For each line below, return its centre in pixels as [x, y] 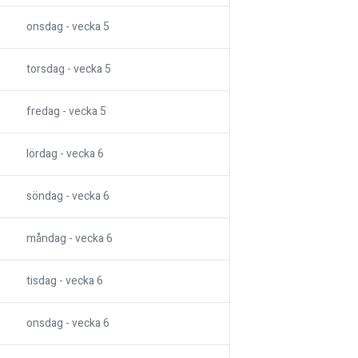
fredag [43, 112]
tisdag [42, 281]
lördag [42, 154]
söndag [45, 197]
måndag [46, 239]
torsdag [46, 70]
